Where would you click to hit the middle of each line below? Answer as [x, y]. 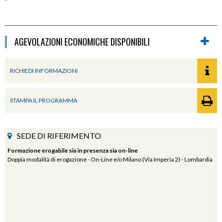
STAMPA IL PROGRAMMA [44, 100]
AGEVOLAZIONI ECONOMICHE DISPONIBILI [82, 41]
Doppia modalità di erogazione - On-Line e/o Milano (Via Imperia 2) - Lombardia [110, 159]
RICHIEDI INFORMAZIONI [44, 70]
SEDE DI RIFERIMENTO [59, 135]
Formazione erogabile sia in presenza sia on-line [73, 150]
